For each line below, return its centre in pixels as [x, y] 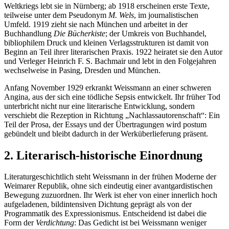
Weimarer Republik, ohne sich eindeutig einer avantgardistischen [108, 186]
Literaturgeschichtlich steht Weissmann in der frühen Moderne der [110, 177]
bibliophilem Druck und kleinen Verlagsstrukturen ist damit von [106, 42]
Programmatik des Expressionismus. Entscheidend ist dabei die [105, 214]
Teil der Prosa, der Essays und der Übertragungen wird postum [105, 124]
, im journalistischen [166, 15]
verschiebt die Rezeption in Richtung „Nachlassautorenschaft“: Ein [112, 115]
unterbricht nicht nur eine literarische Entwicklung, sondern [99, 106]
